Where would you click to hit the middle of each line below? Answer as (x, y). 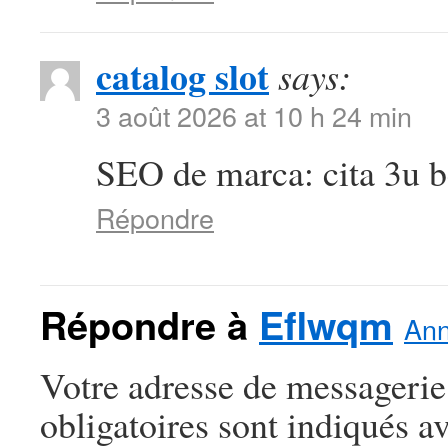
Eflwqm (326, 324)
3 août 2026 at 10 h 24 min (254, 115)
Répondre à (149, 324)
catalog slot (182, 76)
